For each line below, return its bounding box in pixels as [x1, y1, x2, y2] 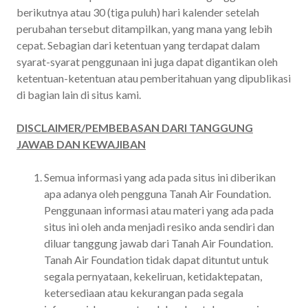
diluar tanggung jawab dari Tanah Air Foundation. [44, 236, 273, 250]
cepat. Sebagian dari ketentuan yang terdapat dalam [16, 38, 260, 52]
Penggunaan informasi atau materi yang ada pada [44, 203, 274, 217]
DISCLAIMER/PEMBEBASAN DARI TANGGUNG [16, 120, 253, 134]
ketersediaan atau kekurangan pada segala [44, 285, 243, 299]
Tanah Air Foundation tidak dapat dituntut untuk [44, 252, 269, 266]
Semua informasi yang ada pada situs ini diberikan [44, 170, 276, 184]
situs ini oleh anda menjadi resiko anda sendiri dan [44, 219, 274, 233]
